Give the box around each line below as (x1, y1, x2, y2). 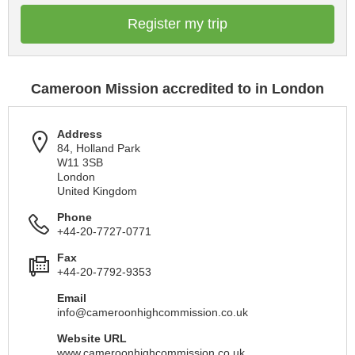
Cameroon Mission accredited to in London (31, 80, 324, 97)
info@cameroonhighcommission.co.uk (57, 305, 248, 319)
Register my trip (128, 15, 227, 32)
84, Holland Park (57, 141, 140, 155)
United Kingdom (57, 184, 137, 197)
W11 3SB (57, 155, 103, 169)
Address (57, 127, 102, 140)
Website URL (57, 331, 127, 345)
